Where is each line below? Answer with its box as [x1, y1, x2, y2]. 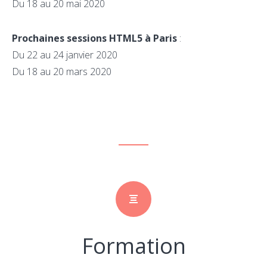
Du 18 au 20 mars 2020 [12, 64, 111, 78]
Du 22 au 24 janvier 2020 [12, 48, 117, 61]
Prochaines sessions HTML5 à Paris [12, 31, 177, 45]
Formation [81, 231, 186, 260]
